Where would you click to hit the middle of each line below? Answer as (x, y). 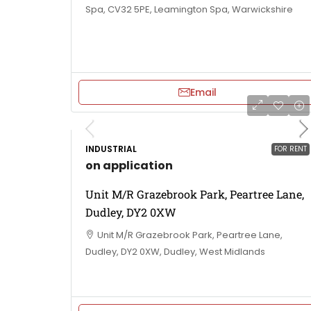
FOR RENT (291, 149)
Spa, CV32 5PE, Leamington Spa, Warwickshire (189, 9)
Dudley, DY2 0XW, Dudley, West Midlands (175, 251)
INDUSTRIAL (111, 149)
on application (129, 165)
